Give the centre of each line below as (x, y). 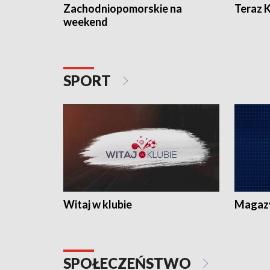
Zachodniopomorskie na (123, 8)
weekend (86, 21)
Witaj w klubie (98, 205)
